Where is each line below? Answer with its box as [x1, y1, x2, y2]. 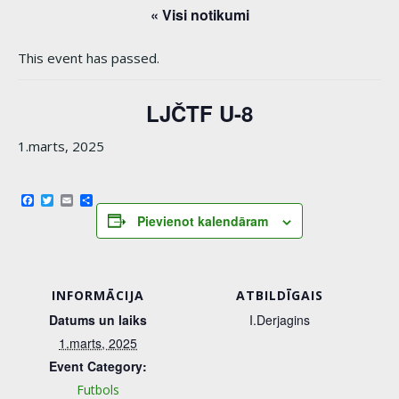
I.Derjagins [249, 310, 310, 329]
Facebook [34, 191, 98, 211]
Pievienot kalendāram [137, 211, 268, 230]
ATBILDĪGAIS [236, 286, 323, 304]
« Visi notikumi [150, 4, 249, 25]
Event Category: [49, 356, 147, 375]
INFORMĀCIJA [52, 286, 144, 304]
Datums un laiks [49, 310, 147, 329]
